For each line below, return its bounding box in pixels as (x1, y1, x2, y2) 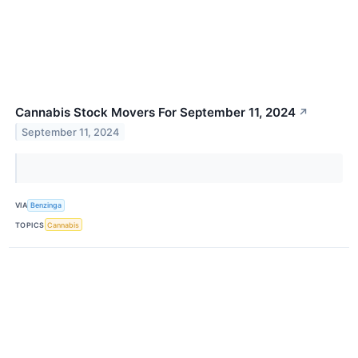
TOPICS (15, 220, 45, 229)
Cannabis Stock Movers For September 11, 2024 (15, 104, 296, 120)
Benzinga (30, 201, 62, 210)
